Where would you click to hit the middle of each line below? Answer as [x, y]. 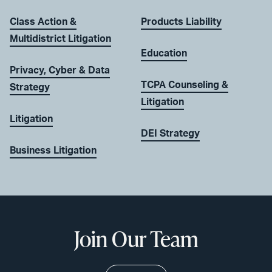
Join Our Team [136, 238]
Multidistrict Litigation [60, 39]
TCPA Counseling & [185, 85]
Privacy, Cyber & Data [60, 70]
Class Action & [43, 22]
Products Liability [181, 22]
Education [164, 53]
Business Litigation [53, 150]
